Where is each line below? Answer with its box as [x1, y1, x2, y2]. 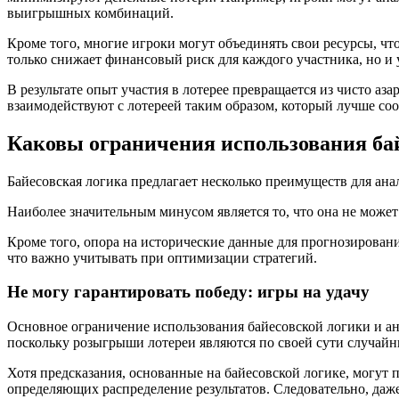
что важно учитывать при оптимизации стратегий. [7, 249, 317, 265]
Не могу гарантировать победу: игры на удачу [7, 282, 370, 302]
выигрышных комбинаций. [7, 4, 174, 20]
